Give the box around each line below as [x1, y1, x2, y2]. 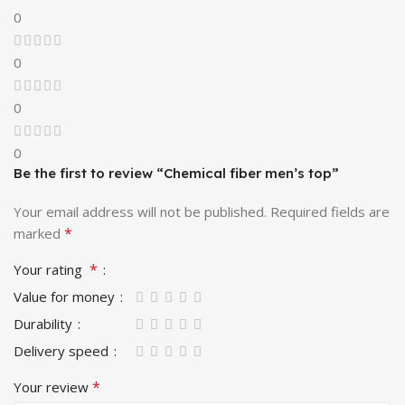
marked [14, 223, 64, 242]
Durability [14, 314, 76, 333]
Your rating [14, 259, 89, 278]
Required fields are [270, 202, 390, 221]
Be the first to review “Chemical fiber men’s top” [14, 164, 339, 182]
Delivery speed [14, 341, 112, 360]
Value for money [14, 287, 118, 306]
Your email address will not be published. [14, 202, 267, 221]
